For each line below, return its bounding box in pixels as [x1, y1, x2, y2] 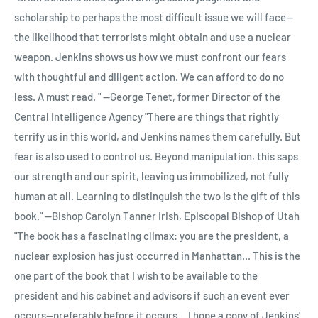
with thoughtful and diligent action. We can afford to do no [14, 70, 284, 84]
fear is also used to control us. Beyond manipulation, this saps [14, 150, 298, 163]
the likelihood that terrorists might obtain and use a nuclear [14, 31, 291, 44]
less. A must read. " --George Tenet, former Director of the [14, 90, 280, 104]
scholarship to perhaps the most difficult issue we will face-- [14, 11, 293, 24]
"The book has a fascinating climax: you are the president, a [14, 229, 289, 243]
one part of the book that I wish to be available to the [14, 269, 258, 283]
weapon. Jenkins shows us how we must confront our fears [14, 50, 286, 64]
